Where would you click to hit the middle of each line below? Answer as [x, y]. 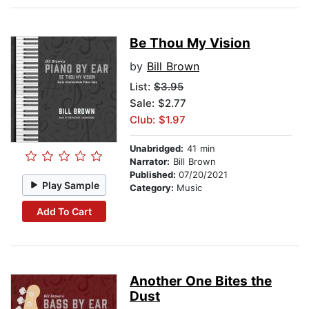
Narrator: [150, 162]
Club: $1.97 [158, 120]
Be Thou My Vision [190, 43]
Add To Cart [64, 211]
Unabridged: [157, 149]
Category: [153, 188]
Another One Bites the [201, 281]
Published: [154, 175]
